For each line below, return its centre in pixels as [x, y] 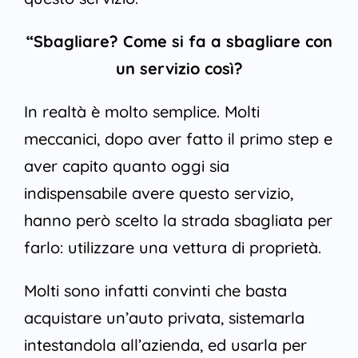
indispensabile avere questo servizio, [158, 193]
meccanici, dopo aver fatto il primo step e [178, 139]
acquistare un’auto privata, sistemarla [164, 318]
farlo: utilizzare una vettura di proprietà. [172, 248]
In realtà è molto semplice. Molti [141, 112]
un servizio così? [179, 69]
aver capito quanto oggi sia [126, 166]
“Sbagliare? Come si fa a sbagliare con [179, 42]
